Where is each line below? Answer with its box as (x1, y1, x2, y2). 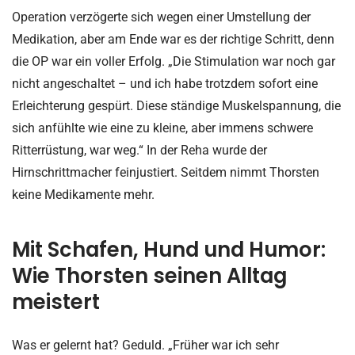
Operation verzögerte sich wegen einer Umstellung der (12, 10, 311, 25)
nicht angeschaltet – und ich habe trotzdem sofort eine (12, 76, 318, 92)
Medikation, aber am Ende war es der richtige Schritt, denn (12, 32, 334, 48)
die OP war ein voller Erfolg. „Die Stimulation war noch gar (12, 54, 335, 70)
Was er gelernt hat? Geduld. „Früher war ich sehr (12, 337, 279, 353)
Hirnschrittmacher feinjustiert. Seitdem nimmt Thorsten (12, 165, 319, 181)
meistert (12, 287, 100, 316)
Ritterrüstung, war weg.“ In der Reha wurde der (12, 143, 267, 158)
